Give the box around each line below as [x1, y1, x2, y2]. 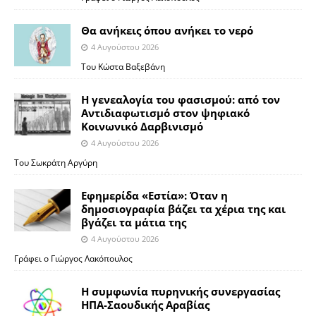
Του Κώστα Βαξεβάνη [81, 60, 165, 72]
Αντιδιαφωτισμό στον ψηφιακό [81, 105, 250, 120]
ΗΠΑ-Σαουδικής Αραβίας [81, 297, 209, 312]
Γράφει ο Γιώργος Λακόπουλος [14, 252, 133, 264]
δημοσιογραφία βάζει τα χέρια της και [81, 201, 286, 216]
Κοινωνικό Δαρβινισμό [81, 119, 203, 133]
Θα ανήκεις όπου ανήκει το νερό [81, 23, 253, 37]
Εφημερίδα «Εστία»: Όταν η [81, 188, 228, 202]
